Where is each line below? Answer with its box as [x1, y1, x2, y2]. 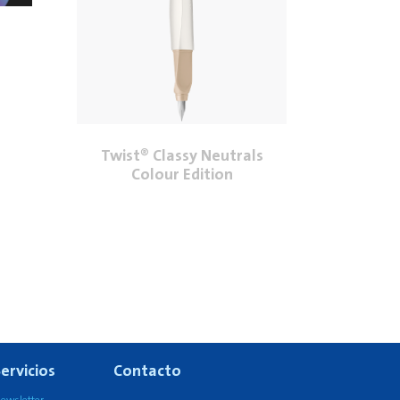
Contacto [113, 362, 181, 380]
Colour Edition [130, 165, 233, 184]
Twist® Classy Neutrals [100, 146, 263, 165]
